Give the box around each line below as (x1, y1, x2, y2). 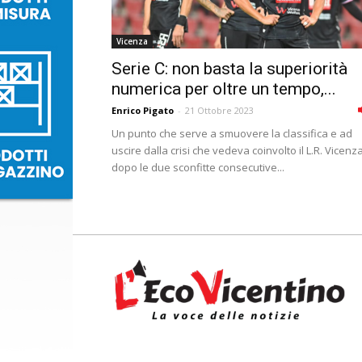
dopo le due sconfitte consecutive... (112, 160, 284, 175)
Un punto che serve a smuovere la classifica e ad (112, 126, 352, 141)
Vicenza (116, 36, 148, 47)
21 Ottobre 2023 (185, 104, 254, 116)
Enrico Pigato (112, 104, 174, 116)
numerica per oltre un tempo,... (112, 79, 336, 99)
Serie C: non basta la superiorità (112, 59, 347, 78)
